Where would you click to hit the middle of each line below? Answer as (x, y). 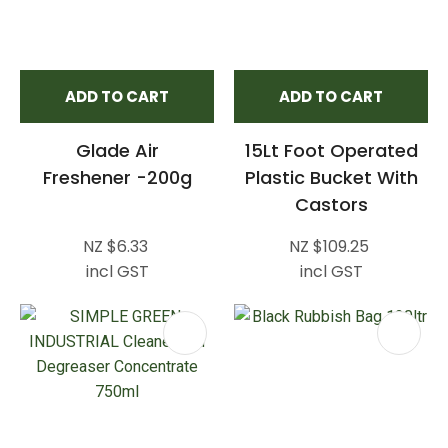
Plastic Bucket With (331, 177)
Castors (331, 204)
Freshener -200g (117, 177)
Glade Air (117, 150)
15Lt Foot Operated (331, 150)
